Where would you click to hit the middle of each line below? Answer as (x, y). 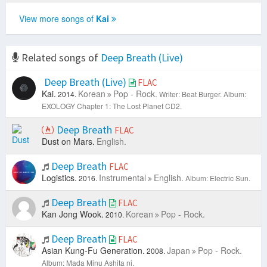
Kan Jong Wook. (73, 214)
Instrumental (122, 178)
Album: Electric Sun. (218, 178)
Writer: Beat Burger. (190, 94)
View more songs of (58, 19)
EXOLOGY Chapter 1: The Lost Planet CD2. (112, 106)
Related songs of (60, 58)
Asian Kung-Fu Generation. (93, 251)
